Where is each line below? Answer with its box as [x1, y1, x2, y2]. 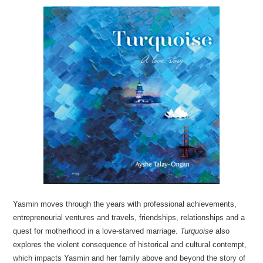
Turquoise [180, 227, 214, 235]
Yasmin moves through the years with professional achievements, [13, 200, 237, 208]
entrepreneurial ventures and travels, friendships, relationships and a [13, 213, 245, 222]
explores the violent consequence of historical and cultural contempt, [13, 240, 247, 249]
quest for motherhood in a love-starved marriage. [13, 227, 181, 235]
